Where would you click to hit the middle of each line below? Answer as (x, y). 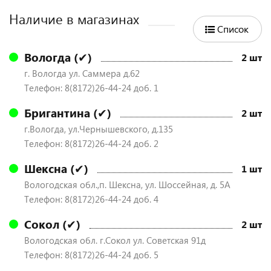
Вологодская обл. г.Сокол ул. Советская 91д (115, 240)
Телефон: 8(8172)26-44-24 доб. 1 (91, 88)
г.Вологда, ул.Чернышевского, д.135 (99, 129)
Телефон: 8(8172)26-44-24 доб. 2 (91, 143)
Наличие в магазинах (74, 19)
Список (233, 29)
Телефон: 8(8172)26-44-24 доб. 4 (91, 199)
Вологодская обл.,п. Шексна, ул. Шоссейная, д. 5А (127, 184)
